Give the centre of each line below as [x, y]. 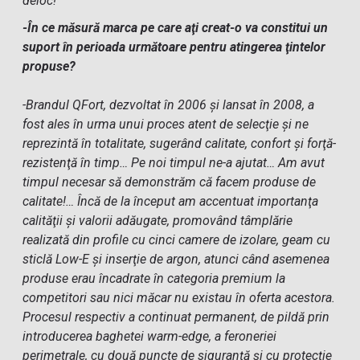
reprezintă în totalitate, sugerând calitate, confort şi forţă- [180, 143]
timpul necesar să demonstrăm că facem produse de [170, 182]
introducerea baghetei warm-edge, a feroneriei [150, 336]
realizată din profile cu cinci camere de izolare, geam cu [177, 240]
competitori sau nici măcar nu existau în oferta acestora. [179, 298]
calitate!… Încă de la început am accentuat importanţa [171, 201]
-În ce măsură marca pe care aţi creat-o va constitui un [176, 28]
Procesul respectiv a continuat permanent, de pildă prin [176, 317]
